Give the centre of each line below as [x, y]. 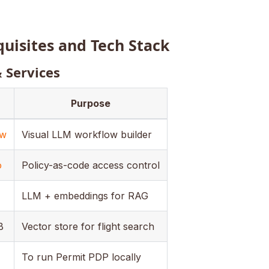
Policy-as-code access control [90, 165]
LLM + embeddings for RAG [85, 195]
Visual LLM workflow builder [86, 134]
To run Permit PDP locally [81, 257]
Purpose [90, 103]
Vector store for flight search [88, 226]
